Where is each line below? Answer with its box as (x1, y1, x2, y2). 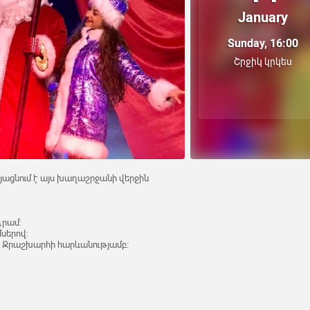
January (238, 9, 288, 26)
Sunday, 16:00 (228, 37, 298, 51)
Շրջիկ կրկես (234, 56, 292, 68)
